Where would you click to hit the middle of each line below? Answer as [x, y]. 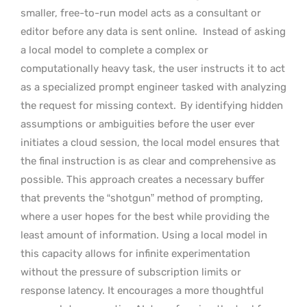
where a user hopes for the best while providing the [145, 216]
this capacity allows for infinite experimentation [135, 253]
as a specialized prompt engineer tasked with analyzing [153, 87]
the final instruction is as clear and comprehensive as [148, 161]
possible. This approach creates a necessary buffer [143, 179]
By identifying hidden [230, 105]
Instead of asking [244, 31]
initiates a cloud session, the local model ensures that [150, 142]
